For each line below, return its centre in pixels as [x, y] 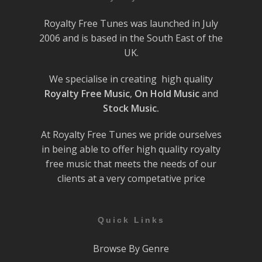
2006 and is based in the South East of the [131, 38]
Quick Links [131, 220]
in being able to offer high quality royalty [131, 149]
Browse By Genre [131, 249]
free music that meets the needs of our [131, 164]
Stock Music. [131, 108]
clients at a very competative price [131, 179]
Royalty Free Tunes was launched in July [131, 24]
